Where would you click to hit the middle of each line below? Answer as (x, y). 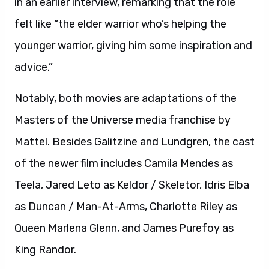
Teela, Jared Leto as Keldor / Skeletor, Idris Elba (132, 185)
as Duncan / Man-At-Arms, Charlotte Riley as (126, 207)
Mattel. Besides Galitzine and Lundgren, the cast (134, 142)
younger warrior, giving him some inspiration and (133, 46)
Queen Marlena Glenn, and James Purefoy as (124, 228)
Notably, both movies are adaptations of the (125, 98)
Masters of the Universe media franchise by (122, 120)
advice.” (34, 67)
